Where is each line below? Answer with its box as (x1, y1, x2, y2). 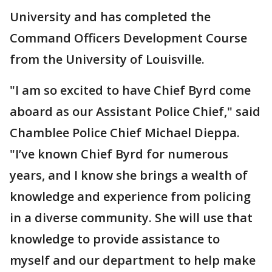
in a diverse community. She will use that (10, 209, 253, 226)
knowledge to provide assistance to (10, 231, 220, 248)
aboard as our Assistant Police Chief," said (10, 103, 260, 120)
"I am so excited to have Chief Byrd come (10, 82, 251, 99)
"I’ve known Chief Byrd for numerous (10, 146, 228, 163)
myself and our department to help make (10, 252, 256, 269)
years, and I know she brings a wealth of (10, 167, 248, 184)
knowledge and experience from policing (10, 188, 251, 205)
